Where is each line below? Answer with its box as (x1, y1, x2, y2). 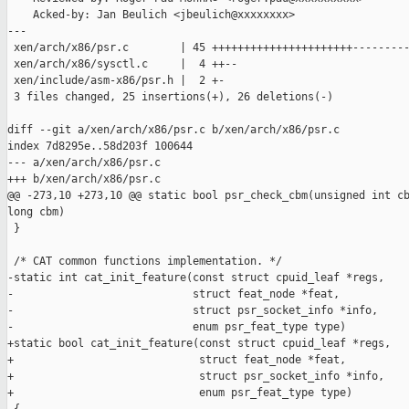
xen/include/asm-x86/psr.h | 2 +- (7, 74, 225, 88)
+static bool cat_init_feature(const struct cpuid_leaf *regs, (7, 337, 391, 351)
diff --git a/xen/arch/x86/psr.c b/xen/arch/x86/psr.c (7, 123, 340, 137)
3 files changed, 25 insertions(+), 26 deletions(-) (7, 90, 333, 104)
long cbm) (7, 205, 65, 219)
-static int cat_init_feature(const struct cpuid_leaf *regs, (7, 271, 384, 285)
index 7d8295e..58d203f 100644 (7, 140, 193, 153)
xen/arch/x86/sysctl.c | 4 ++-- (7, 58, 237, 71)
